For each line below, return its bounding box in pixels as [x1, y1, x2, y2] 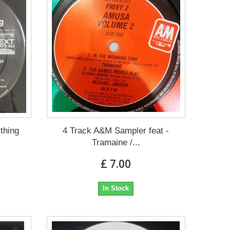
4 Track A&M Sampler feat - [63, 126, 169, 136]
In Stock [103, 184, 129, 193]
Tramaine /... [91, 138, 140, 148]
